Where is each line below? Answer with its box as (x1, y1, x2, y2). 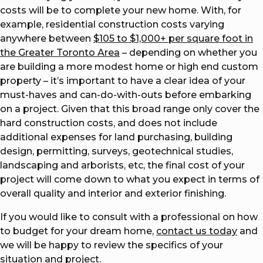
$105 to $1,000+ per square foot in (93, 32, 253, 44)
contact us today (156, 225, 237, 237)
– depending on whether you (120, 46, 257, 58)
